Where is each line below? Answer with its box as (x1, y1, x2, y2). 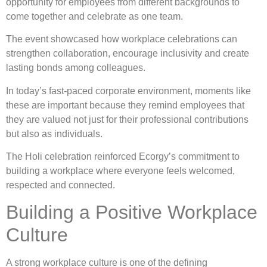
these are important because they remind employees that (6, 100, 244, 110)
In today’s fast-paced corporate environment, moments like (6, 85, 251, 96)
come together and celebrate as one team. (6, 11, 183, 21)
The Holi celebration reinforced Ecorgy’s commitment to (6, 151, 240, 162)
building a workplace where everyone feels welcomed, (6, 165, 235, 176)
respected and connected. (6, 179, 115, 190)
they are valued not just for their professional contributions (6, 114, 249, 125)
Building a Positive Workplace (6, 201, 257, 223)
